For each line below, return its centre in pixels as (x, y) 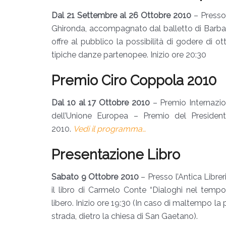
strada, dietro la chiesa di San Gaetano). (125, 216)
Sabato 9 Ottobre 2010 (95, 177)
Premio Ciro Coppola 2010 (134, 80)
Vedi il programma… (109, 129)
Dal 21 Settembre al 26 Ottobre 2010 (122, 15)
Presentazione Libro (116, 154)
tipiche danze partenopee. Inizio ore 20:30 (129, 55)
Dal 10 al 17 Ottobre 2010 (101, 103)
